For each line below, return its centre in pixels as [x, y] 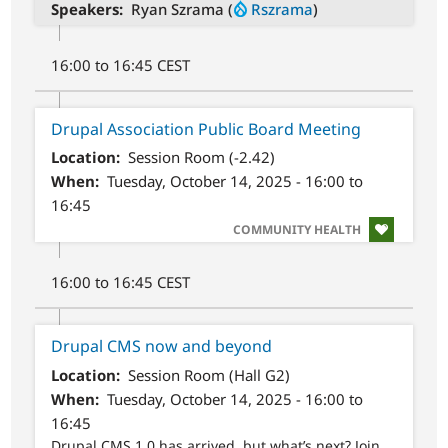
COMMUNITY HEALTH [296, 230]
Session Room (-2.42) [201, 157]
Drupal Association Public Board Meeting [206, 128]
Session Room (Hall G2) [208, 374]
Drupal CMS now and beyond [162, 346]
